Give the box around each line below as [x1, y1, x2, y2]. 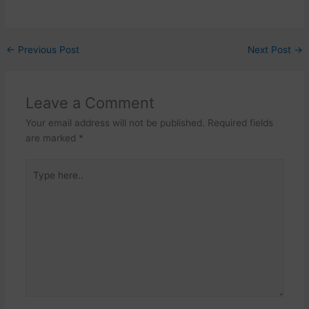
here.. [24, 176, 50, 188]
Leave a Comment [25, 93, 154, 112]
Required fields [207, 117, 273, 128]
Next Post [247, 43, 294, 55]
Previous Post [15, 43, 80, 55]
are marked [25, 132, 79, 143]
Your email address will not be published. [25, 117, 205, 128]
